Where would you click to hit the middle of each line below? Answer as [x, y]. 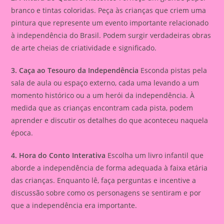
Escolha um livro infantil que [155, 155]
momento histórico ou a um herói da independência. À [103, 95]
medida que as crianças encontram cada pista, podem [102, 107]
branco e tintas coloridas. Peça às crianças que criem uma [109, 10]
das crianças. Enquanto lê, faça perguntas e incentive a [104, 180]
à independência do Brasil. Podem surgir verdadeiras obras [111, 35]
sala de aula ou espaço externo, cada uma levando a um [105, 82]
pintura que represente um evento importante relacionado [110, 22]
